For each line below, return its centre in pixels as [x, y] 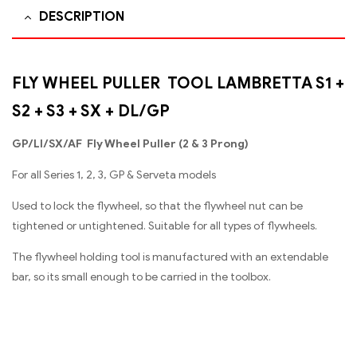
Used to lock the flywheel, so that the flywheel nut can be [157, 206]
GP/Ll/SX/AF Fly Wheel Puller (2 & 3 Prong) [130, 144]
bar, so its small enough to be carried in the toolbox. [141, 277]
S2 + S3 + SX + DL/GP [91, 112]
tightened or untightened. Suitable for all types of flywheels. [165, 226]
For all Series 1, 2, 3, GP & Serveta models [114, 175]
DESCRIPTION [82, 16]
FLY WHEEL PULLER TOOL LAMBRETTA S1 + [178, 84]
